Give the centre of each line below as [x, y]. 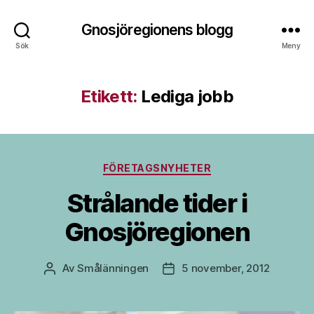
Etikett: [109, 96]
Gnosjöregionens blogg [157, 29]
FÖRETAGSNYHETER [157, 168]
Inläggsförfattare [91, 268]
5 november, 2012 [226, 268]
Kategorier [186, 165]
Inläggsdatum [203, 268]
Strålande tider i [157, 203]
